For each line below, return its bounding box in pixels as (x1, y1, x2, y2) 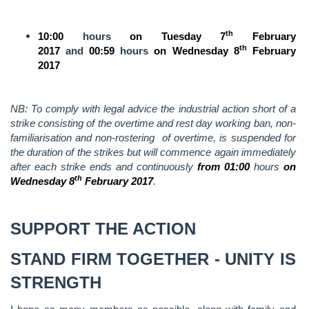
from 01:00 (197, 160, 250, 172)
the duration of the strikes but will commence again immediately (10, 146, 296, 158)
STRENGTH (10, 273, 101, 292)
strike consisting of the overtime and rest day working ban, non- (10, 117, 296, 129)
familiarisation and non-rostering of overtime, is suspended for (10, 131, 296, 143)
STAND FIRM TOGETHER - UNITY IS (10, 250, 296, 269)
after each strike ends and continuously (10, 160, 197, 172)
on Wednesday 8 (154, 44, 239, 57)
